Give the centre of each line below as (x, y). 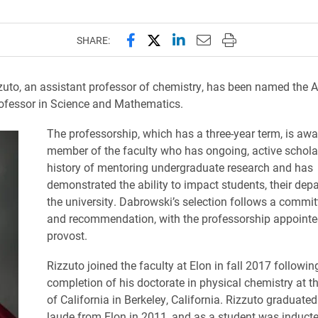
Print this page (267, 39)
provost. (67, 236)
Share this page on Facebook (216, 39)
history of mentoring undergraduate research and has (180, 168)
